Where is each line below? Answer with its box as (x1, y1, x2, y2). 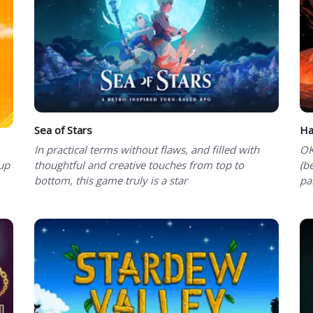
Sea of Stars (34, 123, 92, 138)
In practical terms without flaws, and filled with (34, 143, 259, 157)
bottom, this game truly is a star (34, 173, 187, 188)
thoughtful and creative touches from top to (34, 158, 244, 173)
